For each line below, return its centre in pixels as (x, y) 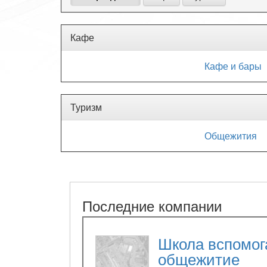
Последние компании (152, 205)
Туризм (86, 107)
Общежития (230, 136)
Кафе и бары (233, 66)
